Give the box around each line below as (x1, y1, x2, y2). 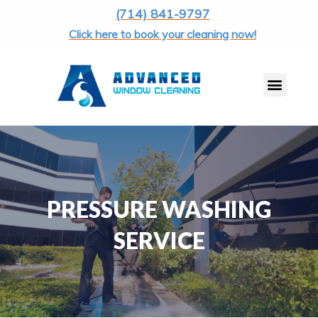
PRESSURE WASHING (47, 194, 271, 223)
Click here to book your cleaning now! (69, 27, 256, 41)
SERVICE (113, 226, 205, 254)
